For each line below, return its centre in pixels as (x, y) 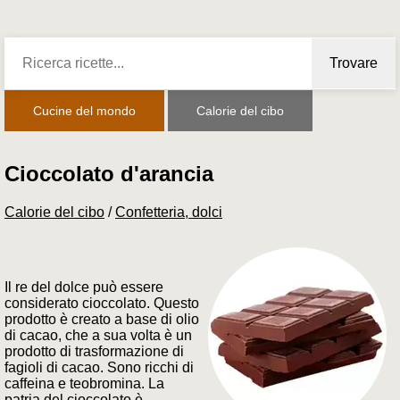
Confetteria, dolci (169, 212)
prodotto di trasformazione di (94, 352)
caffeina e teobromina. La (84, 384)
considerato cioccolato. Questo (102, 304)
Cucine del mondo (84, 110)
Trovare (354, 62)
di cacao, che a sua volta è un (98, 336)
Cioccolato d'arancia (109, 174)
